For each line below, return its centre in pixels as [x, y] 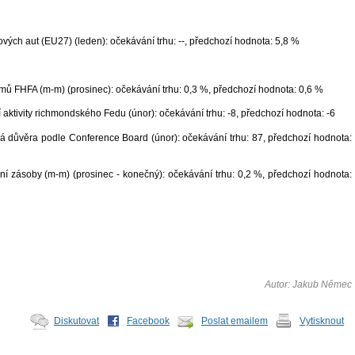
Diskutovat [76, 321]
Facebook [148, 321]
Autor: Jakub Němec [308, 285]
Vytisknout [322, 321]
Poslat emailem [235, 321]
